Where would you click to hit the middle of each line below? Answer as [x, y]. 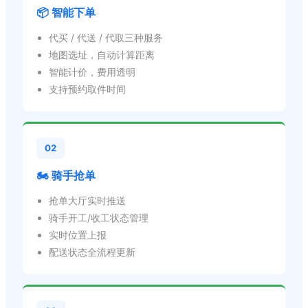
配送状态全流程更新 [92, 252]
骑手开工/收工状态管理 [99, 217]
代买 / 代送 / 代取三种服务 [106, 37]
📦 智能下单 [66, 12]
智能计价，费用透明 [92, 71]
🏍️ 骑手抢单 [66, 175]
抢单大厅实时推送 [87, 200]
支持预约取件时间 [87, 89]
